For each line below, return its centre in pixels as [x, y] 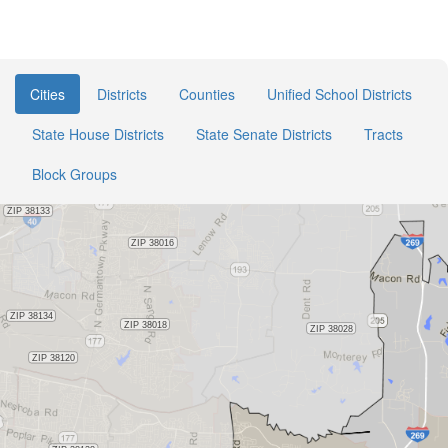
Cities [47, 94]
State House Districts [98, 134]
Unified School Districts [339, 94]
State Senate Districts [264, 134]
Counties [207, 94]
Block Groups [74, 174]
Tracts [383, 134]
